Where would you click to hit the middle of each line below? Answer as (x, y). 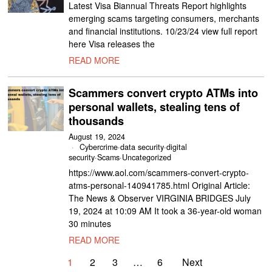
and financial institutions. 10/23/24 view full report (163, 31)
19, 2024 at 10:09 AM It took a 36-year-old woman (165, 211)
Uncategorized (147, 157)
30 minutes (90, 223)
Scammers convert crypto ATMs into (164, 93)
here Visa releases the (112, 44)
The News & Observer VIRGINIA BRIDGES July (160, 198)
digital (177, 147)
